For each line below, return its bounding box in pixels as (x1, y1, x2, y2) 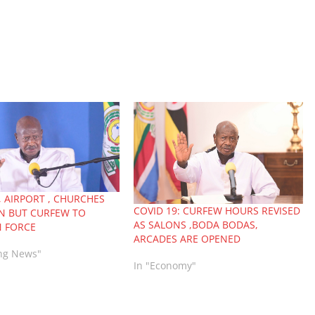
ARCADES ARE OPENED (134, 231, 241, 245)
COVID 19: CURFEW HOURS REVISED (134, 203, 301, 217)
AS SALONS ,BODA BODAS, (134, 217, 259, 231)
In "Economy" (134, 258, 197, 272)
